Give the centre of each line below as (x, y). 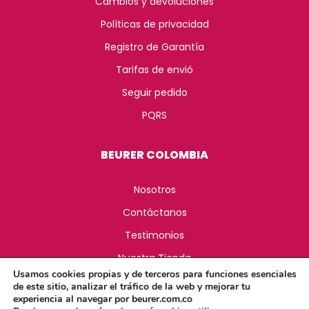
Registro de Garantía (154, 47)
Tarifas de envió (154, 69)
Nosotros (154, 189)
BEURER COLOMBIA (154, 154)
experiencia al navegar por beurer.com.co (103, 299)
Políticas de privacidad (154, 24)
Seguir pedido (154, 92)
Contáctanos (154, 212)
